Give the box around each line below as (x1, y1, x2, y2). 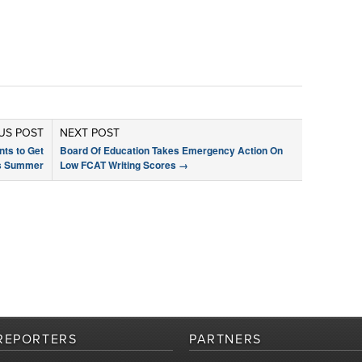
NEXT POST (60, 126, 120, 140)
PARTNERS (189, 331, 262, 347)
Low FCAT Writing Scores (60, 158, 179, 172)
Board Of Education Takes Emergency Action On (60, 143, 283, 158)
